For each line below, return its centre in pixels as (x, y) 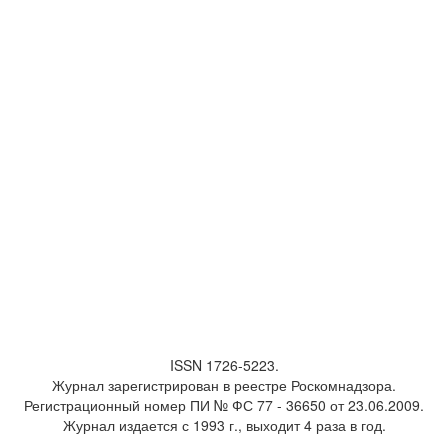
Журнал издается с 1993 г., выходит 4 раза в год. (224, 425)
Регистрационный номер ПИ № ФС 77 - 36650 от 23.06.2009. (224, 405)
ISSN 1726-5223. (224, 365)
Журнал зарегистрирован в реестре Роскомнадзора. (224, 385)
